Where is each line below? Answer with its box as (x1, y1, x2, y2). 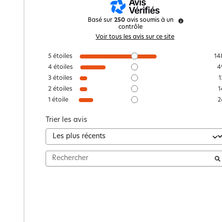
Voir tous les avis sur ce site (96, 34, 175, 40)
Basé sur (88, 17, 114, 23)
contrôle (118, 24, 143, 30)
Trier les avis (46, 116, 87, 124)
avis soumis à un (127, 17, 174, 23)
